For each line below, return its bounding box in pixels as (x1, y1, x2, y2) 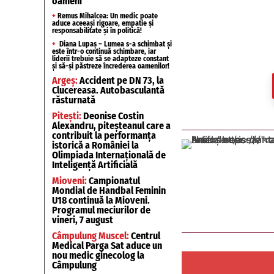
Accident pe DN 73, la (78, 75, 164, 86)
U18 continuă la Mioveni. (52, 194, 150, 206)
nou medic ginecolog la (52, 250, 144, 261)
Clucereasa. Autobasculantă (52, 84, 165, 96)
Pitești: (52, 110, 81, 122)
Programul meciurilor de (52, 204, 150, 216)
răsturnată (52, 94, 95, 106)
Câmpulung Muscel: (52, 230, 129, 242)
